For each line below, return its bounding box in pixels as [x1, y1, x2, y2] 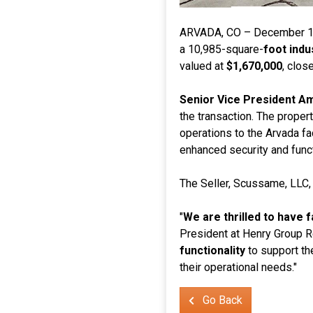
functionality [180, 244, 246, 258]
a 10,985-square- [180, 43, 264, 57]
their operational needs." [180, 261, 298, 275]
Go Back [200, 293, 243, 307]
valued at [180, 59, 227, 73]
